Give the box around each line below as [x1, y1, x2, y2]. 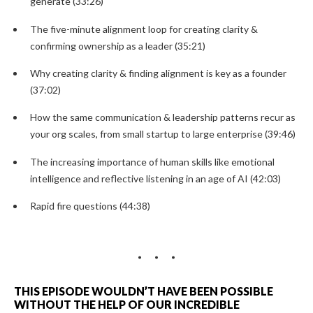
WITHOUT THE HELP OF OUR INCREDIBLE [14, 297, 240, 311]
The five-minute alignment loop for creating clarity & [30, 22, 259, 35]
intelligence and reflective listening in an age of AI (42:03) [30, 172, 282, 184]
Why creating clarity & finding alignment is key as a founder [30, 66, 287, 79]
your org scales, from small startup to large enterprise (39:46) [30, 128, 296, 140]
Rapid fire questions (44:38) [30, 199, 151, 212]
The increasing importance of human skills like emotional [30, 155, 275, 168]
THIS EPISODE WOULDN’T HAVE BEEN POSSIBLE [14, 284, 273, 298]
